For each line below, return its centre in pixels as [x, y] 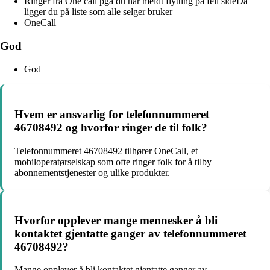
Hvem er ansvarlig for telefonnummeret [112, 115]
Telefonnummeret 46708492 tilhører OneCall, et [106, 151]
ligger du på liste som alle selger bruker [98, 12]
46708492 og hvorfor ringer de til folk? [111, 128]
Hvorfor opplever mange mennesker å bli [116, 220]
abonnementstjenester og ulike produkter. [92, 172]
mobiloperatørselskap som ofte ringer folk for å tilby [113, 162]
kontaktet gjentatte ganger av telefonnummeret [130, 233]
